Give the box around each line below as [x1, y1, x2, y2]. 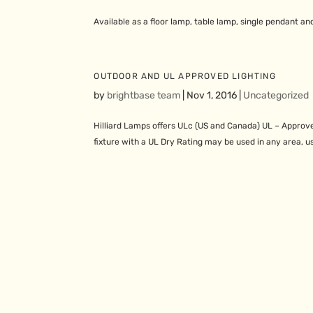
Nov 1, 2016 [187, 89, 238, 102]
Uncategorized [243, 89, 310, 102]
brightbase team [107, 89, 181, 102]
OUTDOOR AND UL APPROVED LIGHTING [94, 71, 276, 82]
